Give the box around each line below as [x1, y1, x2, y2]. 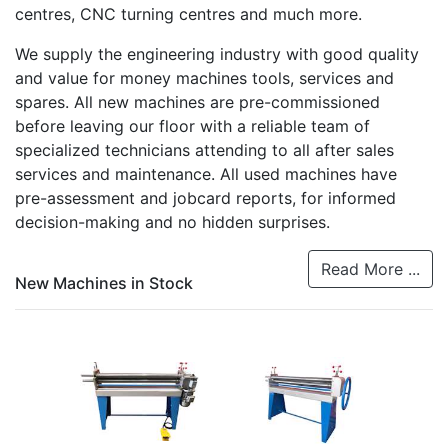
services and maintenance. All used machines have [15, 163, 397, 184]
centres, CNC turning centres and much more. [15, 3, 362, 24]
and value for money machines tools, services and [15, 67, 394, 88]
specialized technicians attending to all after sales [15, 139, 394, 160]
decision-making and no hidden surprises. [15, 211, 330, 232]
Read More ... [321, 258, 420, 279]
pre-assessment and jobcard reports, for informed [15, 187, 396, 208]
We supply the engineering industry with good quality [15, 43, 419, 64]
